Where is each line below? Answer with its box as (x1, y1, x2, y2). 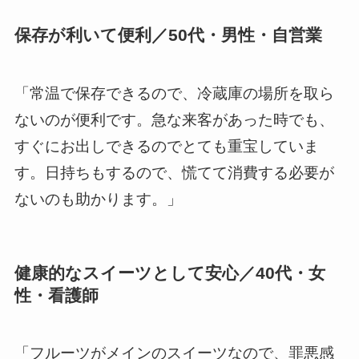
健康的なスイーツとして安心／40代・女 (14, 263, 325, 282)
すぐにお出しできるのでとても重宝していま (14, 137, 319, 155)
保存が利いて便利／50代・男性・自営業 (14, 26, 322, 45)
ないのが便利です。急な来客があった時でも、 (14, 111, 334, 128)
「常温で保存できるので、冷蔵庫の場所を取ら (14, 84, 334, 102)
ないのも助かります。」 (14, 190, 182, 208)
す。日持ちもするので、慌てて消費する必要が (14, 163, 334, 181)
